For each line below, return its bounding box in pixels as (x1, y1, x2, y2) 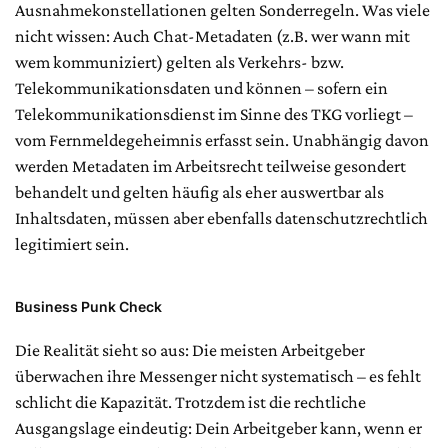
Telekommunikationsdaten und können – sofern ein (15, 78, 388, 99)
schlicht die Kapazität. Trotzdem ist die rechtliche (15, 392, 366, 413)
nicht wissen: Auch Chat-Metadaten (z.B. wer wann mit (15, 26, 410, 47)
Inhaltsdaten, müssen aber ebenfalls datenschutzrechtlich (15, 208, 428, 229)
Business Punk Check (15, 298, 162, 316)
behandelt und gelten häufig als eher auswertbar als (15, 182, 384, 203)
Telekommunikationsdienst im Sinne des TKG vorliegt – (15, 104, 413, 125)
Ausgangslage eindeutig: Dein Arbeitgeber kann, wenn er (15, 418, 422, 439)
